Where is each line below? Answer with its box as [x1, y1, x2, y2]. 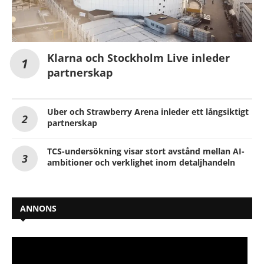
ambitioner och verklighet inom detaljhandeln [47, 157, 235, 169]
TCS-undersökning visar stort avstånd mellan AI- [47, 146, 245, 157]
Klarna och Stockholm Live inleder [47, 51, 230, 65]
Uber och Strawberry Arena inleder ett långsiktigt [47, 106, 249, 118]
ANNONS [20, 203, 57, 214]
